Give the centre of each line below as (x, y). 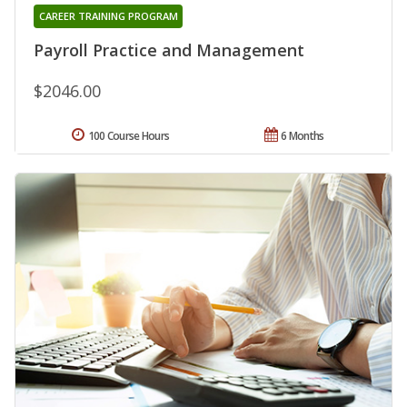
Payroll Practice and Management (169, 50)
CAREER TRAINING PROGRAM (108, 16)
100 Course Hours (129, 136)
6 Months (303, 136)
